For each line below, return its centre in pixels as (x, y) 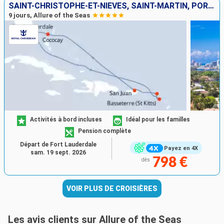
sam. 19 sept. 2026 (58, 153)
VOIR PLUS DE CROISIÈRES (112, 189)
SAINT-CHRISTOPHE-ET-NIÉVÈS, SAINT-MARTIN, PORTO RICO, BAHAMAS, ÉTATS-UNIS (211, 6)
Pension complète (105, 131)
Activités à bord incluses (66, 119)
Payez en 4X (181, 148)
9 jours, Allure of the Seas (49, 15)
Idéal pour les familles (158, 119)
